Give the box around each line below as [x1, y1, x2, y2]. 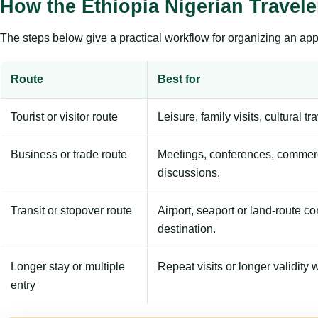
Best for [158, 72, 200, 85]
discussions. [158, 166, 220, 179]
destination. [158, 222, 216, 235]
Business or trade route [11, 148, 127, 160]
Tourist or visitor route [11, 110, 118, 123]
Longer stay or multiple [11, 260, 125, 273]
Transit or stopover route [11, 204, 132, 216]
